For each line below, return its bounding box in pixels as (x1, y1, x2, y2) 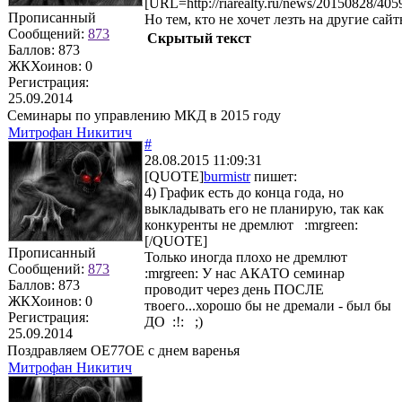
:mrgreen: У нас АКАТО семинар (144, 265, 345, 281)
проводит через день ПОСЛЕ (144, 281, 324, 297)
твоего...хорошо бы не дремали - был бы (144, 297, 391, 313)
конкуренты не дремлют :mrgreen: (144, 216, 358, 232)
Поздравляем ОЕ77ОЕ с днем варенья (7, 342, 240, 358)
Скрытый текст (147, 30, 251, 46)
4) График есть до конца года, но (144, 184, 344, 200)
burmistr (204, 168, 250, 184)
